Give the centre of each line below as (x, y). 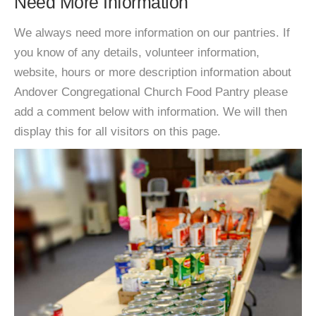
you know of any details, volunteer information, (137, 53)
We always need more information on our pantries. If (152, 33)
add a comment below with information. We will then (151, 112)
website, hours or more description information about (153, 72)
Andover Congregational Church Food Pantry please (151, 92)
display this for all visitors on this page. (117, 132)
